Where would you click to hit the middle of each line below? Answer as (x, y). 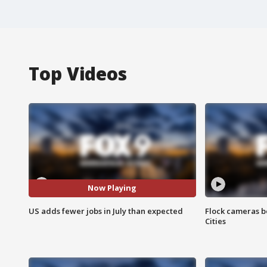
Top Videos (78, 73)
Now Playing (112, 188)
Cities (215, 221)
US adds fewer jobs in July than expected (106, 211)
